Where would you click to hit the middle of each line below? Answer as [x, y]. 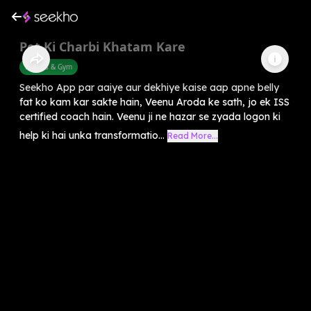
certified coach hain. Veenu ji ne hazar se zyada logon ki [150, 116]
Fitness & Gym [49, 66]
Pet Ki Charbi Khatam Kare [102, 46]
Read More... [193, 135]
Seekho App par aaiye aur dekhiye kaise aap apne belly [149, 87]
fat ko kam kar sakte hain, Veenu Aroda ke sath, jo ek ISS [154, 102]
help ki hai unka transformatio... [92, 135]
